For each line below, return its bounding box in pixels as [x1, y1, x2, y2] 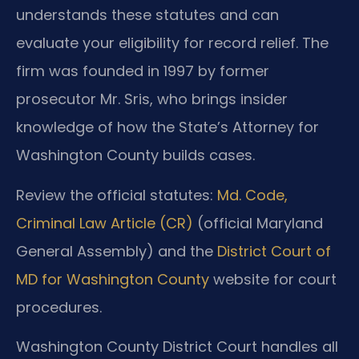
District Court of [217, 240, 331, 261]
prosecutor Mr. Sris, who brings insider [16, 89, 288, 110]
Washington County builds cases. [16, 145, 255, 166]
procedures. [16, 296, 102, 317]
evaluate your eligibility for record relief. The [16, 33, 329, 54]
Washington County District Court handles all [16, 337, 338, 357]
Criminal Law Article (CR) [16, 212, 193, 233]
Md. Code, [217, 184, 288, 205]
